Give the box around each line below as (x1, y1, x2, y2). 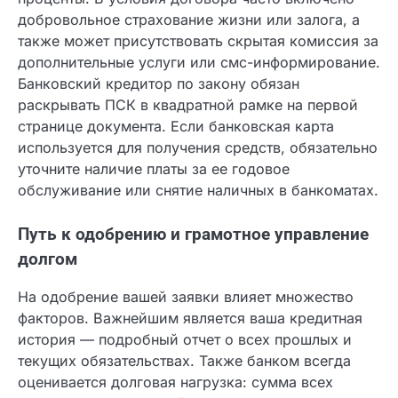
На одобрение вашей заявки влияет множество (18, 372, 354, 391)
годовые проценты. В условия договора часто (18, 52, 345, 71)
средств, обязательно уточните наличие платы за (18, 223, 364, 242)
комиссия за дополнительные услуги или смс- (18, 116, 346, 135)
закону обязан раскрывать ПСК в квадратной (18, 159, 340, 178)
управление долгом (18, 334, 176, 354)
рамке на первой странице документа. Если (18, 180, 328, 199)
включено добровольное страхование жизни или (18, 74, 366, 92)
